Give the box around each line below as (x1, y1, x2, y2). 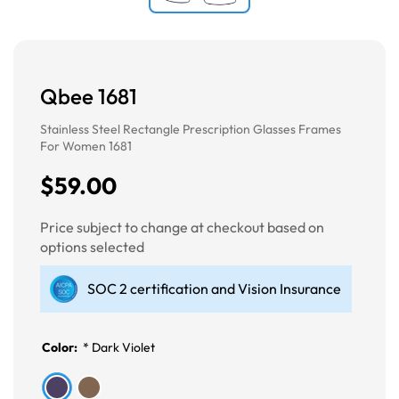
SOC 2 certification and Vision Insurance (87, 280, 341, 298)
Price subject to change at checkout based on (40, 218, 324, 237)
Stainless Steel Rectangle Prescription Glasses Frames (40, 121, 341, 138)
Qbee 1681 (40, 83, 137, 110)
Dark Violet (92, 339, 155, 356)
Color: (42, 339, 80, 356)
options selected (40, 238, 144, 256)
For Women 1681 (40, 138, 132, 155)
